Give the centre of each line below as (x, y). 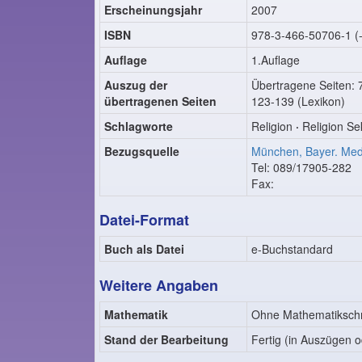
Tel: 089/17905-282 (301, 167)
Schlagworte (139, 126)
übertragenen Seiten (160, 101)
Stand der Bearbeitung (166, 339)
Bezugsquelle (142, 151)
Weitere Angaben (159, 285)
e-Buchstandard (292, 249)
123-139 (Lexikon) (298, 101)
